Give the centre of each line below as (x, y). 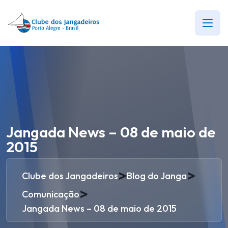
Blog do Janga (157, 176)
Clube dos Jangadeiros (70, 176)
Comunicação (51, 194)
